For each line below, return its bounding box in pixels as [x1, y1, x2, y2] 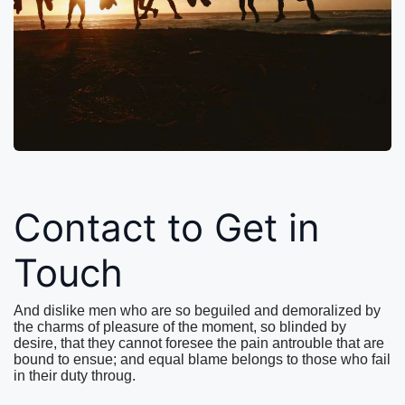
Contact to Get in [14, 204, 320, 250]
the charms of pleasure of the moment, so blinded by [14, 319, 346, 334]
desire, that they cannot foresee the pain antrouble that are [14, 335, 384, 351]
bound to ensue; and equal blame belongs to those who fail [14, 352, 391, 367]
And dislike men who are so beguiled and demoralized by [14, 303, 381, 318]
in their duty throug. [14, 368, 136, 383]
